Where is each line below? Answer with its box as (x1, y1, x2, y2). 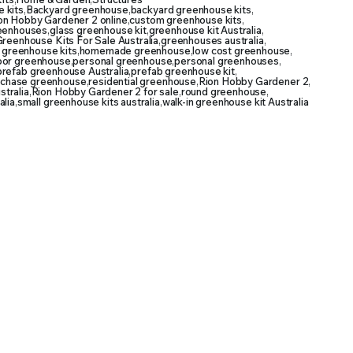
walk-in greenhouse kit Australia (162, 95, 309, 108)
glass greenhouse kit (50, 24, 147, 36)
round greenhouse (180, 85, 267, 98)
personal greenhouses (174, 54, 280, 67)
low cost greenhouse (192, 44, 291, 57)
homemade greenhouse (79, 44, 191, 57)
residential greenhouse (88, 75, 196, 87)
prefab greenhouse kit (131, 65, 235, 77)
